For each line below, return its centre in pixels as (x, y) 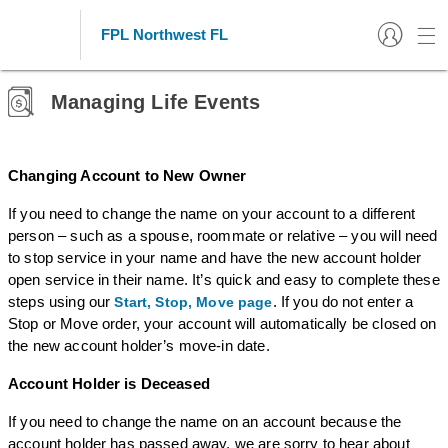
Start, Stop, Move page (193, 302)
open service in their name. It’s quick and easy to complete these (224, 279)
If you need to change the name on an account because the (205, 421)
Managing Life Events (156, 101)
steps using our (61, 301)
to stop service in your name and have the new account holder (214, 257)
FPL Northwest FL (164, 34)
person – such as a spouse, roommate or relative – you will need (223, 235)
